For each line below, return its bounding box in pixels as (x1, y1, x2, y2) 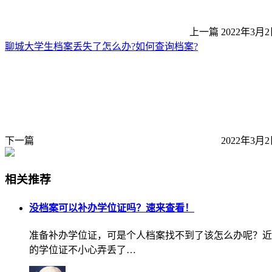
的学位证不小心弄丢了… (29, 244, 136, 255)
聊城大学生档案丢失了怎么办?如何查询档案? (5, 41, 198, 52)
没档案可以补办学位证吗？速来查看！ (29, 202, 194, 213)
